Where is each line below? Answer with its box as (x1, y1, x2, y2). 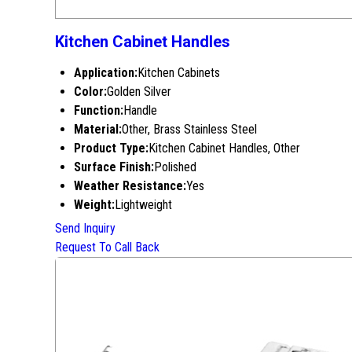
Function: (74, 103, 123, 118)
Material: (74, 122, 122, 137)
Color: (74, 84, 107, 99)
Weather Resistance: (74, 178, 186, 193)
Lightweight (115, 197, 172, 212)
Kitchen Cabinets (137, 65, 220, 80)
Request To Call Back (55, 240, 159, 255)
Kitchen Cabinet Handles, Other (148, 141, 300, 156)
